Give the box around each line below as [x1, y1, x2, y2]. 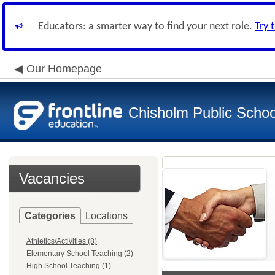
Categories [25, 211, 76, 221]
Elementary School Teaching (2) [26, 249, 133, 258]
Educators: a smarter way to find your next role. [38, 21, 255, 33]
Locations [85, 211, 128, 221]
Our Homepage [26, 63, 102, 75]
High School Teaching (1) [26, 261, 111, 270]
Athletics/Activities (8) [26, 237, 97, 246]
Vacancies [19, 170, 85, 187]
